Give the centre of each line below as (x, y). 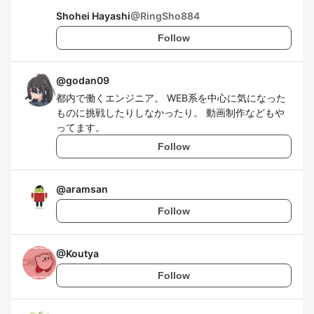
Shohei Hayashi (93, 16)
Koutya (82, 253)
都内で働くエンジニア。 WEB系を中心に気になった (171, 98)
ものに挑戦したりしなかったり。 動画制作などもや (170, 112)
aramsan (87, 189)
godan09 (88, 80)
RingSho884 (170, 16)
